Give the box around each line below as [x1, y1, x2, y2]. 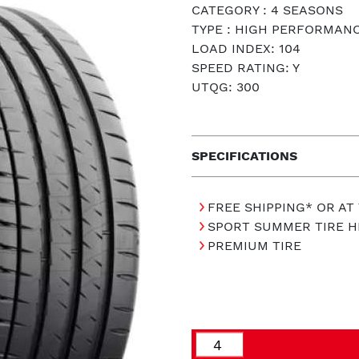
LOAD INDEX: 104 [192, 41, 301, 56]
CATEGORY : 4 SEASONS [192, 2, 343, 18]
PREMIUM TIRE [208, 238, 301, 253]
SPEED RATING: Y [192, 60, 300, 75]
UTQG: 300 [192, 79, 260, 95]
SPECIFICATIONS [192, 148, 297, 163]
